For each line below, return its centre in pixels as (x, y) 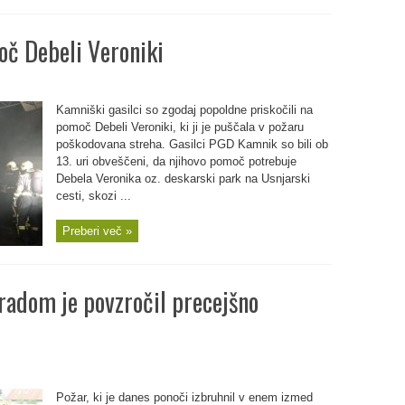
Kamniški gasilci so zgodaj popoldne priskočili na (184, 110)
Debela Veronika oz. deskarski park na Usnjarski (183, 179)
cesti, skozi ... (93, 196)
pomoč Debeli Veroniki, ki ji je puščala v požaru (179, 127)
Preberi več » (97, 231)
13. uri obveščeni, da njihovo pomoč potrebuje (176, 161)
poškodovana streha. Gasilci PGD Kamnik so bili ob (192, 144)
